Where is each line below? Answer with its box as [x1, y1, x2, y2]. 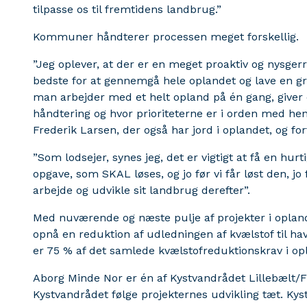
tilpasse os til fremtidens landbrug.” [33, 2, 221, 16]
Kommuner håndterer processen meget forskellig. [33, 29, 299, 43]
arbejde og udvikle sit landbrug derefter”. [33, 183, 250, 197]
